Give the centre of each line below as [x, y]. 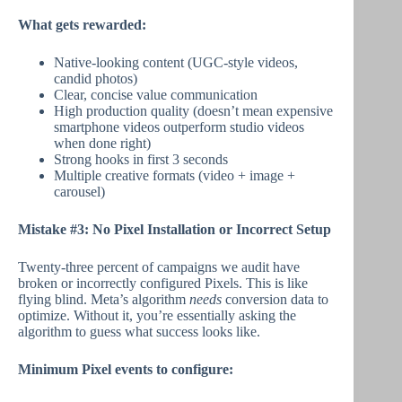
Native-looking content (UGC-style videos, [176, 62]
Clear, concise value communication [156, 95]
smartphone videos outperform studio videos [179, 127]
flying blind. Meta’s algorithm [104, 299]
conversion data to [275, 299]
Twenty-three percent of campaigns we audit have [159, 267]
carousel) [79, 192]
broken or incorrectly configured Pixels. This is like [163, 283]
